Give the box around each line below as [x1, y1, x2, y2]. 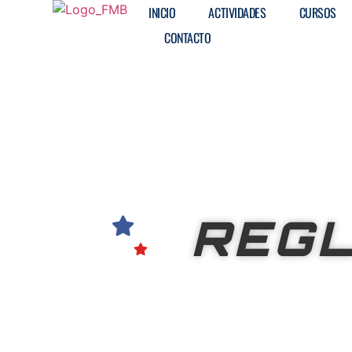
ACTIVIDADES [208, 3, 266, 22]
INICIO [148, 3, 176, 22]
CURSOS [299, 3, 336, 22]
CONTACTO [164, 28, 211, 47]
